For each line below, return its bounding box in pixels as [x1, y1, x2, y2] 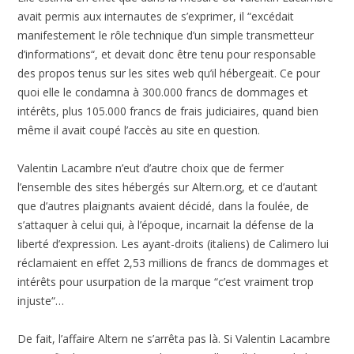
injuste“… [17, 293, 65, 309]
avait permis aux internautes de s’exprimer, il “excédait [17, 9, 295, 24]
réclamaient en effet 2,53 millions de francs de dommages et [17, 255, 330, 271]
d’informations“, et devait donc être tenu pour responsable [17, 47, 317, 62]
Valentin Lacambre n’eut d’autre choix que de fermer [17, 160, 284, 176]
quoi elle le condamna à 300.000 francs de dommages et [17, 85, 309, 100]
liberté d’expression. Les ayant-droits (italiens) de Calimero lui [17, 236, 330, 252]
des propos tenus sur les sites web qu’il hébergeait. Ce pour [17, 66, 321, 81]
